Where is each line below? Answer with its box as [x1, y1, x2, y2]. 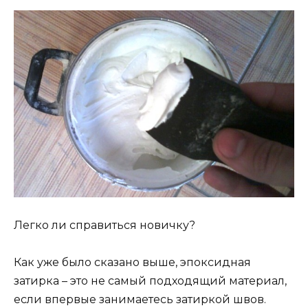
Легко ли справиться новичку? [14, 218, 195, 232]
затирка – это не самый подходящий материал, [14, 274, 287, 288]
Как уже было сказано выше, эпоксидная [14, 256, 251, 269]
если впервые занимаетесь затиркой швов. [14, 293, 266, 307]
